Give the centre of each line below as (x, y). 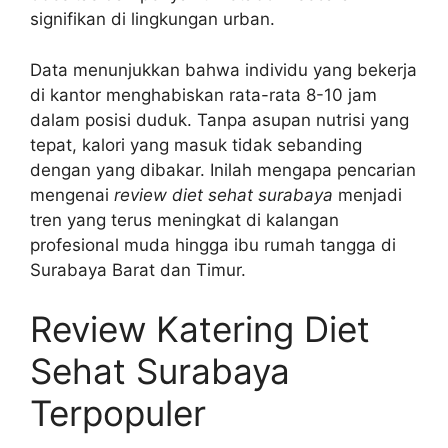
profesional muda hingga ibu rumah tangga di (213, 244)
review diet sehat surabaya (223, 194)
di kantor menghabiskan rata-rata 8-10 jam (203, 94)
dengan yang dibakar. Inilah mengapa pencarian (223, 169)
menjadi (367, 194)
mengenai (72, 194)
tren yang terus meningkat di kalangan (184, 219)
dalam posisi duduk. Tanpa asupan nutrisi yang (219, 119)
